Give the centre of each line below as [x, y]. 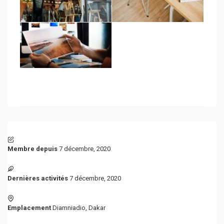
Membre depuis [32, 149]
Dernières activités [38, 178]
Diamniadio [69, 208]
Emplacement [29, 208]
